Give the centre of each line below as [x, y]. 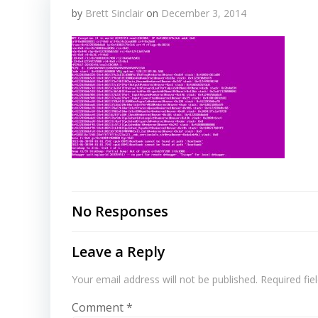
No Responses [120, 211]
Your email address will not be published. [165, 279]
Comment [99, 307]
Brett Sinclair [114, 13]
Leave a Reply [119, 252]
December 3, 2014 [204, 13]
